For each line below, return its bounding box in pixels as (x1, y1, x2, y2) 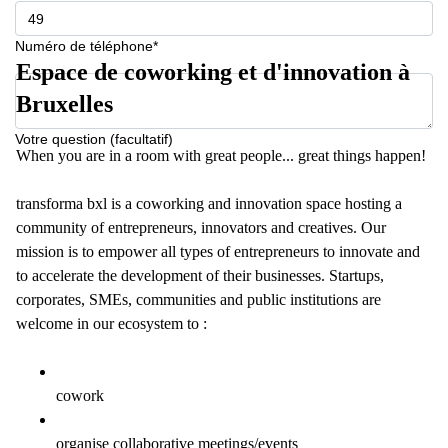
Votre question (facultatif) (15, 131, 173, 147)
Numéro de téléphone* (15, 38, 158, 54)
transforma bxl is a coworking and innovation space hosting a (16, 195, 402, 212)
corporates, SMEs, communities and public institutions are (16, 291, 381, 308)
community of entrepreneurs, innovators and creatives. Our (16, 219, 386, 236)
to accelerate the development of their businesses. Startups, (16, 267, 384, 284)
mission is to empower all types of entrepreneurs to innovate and (16, 243, 420, 260)
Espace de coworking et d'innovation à (16, 59, 410, 85)
